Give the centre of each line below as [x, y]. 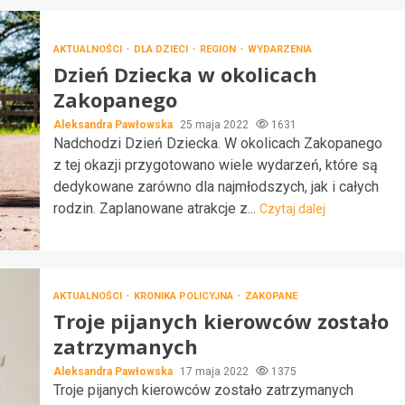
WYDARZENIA [279, 49]
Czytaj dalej [292, 208]
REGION [219, 49]
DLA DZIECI [162, 49]
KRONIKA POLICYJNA [184, 296]
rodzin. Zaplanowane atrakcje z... [156, 208]
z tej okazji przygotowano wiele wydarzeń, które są [215, 165]
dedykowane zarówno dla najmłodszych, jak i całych [216, 186]
